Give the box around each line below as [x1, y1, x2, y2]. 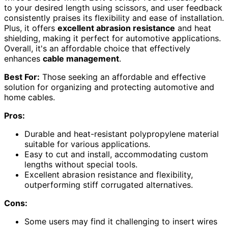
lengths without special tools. [24, 159, 137, 169]
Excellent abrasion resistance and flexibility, [24, 169, 193, 180]
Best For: [4, 71, 40, 82]
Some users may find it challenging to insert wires [24, 216, 217, 226]
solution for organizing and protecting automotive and [4, 81, 214, 92]
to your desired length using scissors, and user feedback [4, 2, 222, 13]
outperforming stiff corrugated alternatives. [24, 179, 193, 190]
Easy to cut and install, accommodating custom [24, 149, 208, 159]
